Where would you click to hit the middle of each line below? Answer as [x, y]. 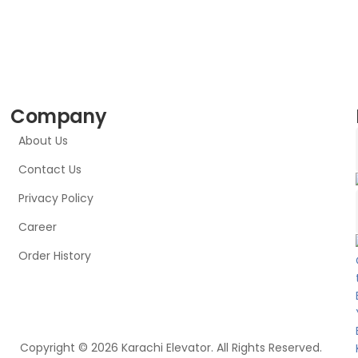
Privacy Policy [56, 199]
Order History [55, 256]
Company [59, 117]
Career [38, 227]
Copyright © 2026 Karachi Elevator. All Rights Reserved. [171, 348]
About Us [44, 141]
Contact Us [50, 170]
